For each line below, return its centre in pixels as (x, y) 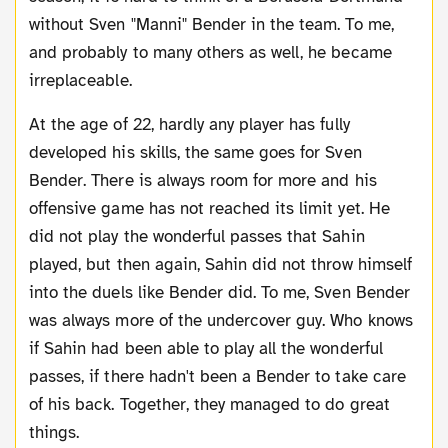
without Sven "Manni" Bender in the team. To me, (211, 24)
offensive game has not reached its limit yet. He (209, 208)
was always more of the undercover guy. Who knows (221, 320)
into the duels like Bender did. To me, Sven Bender (219, 292)
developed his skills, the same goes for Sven (195, 152)
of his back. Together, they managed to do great (209, 404)
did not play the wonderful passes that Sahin (197, 236)
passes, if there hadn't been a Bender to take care (217, 376)
